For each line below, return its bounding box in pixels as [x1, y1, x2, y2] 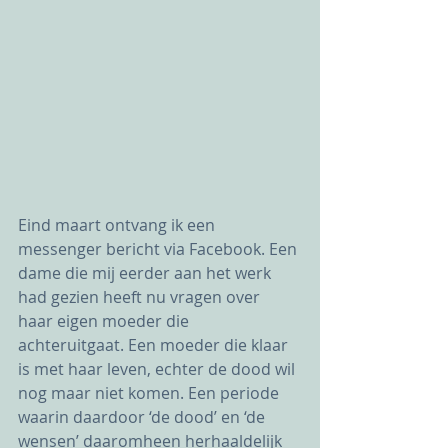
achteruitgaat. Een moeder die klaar [18, 333, 292, 356]
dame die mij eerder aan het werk [18, 261, 275, 284]
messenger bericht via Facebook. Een [18, 237, 301, 260]
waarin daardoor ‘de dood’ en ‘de [18, 405, 269, 428]
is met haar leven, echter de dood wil [18, 357, 299, 380]
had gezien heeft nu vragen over [18, 285, 264, 308]
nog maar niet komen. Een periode [18, 381, 283, 404]
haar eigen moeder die [18, 309, 193, 332]
